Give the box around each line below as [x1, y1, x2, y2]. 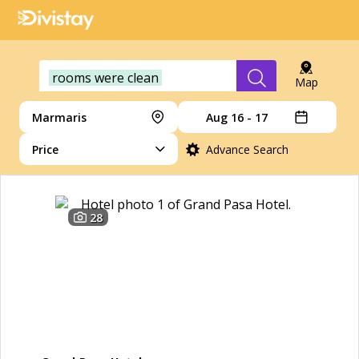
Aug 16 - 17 [206, 109, 268, 125]
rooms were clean [52, 69, 159, 87]
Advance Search [205, 141, 288, 157]
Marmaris [32, 109, 87, 125]
